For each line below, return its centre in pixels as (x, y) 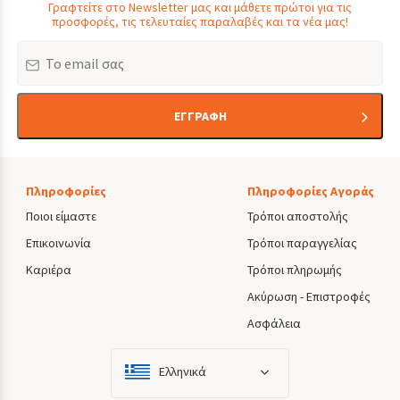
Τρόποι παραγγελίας (302, 242)
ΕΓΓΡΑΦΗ (200, 116)
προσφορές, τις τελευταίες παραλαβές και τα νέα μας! (200, 21)
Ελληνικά (183, 371)
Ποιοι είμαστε (61, 216)
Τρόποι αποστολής (298, 216)
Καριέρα (49, 269)
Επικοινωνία (58, 242)
